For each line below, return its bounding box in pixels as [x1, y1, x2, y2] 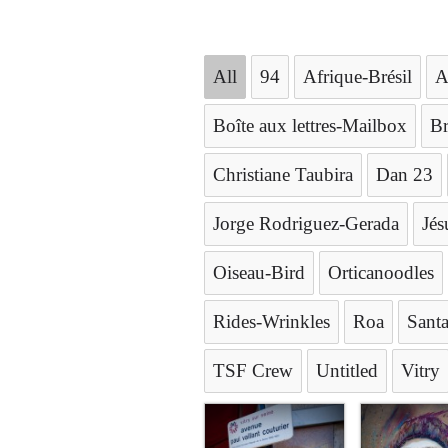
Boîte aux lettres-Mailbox [213, 115, 407, 136]
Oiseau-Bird [213, 262, 305, 283]
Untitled [316, 360, 378, 381]
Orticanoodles [328, 262, 434, 283]
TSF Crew [213, 360, 293, 381]
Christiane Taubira [213, 164, 353, 185]
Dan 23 [376, 164, 433, 185]
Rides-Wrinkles [213, 311, 330, 332]
